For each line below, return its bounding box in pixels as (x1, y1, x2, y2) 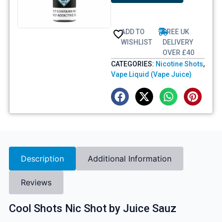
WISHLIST (120, 38, 152, 47)
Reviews (20, 177, 52, 187)
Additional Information (87, 153, 171, 164)
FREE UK (162, 28, 189, 36)
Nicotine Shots (156, 60, 203, 68)
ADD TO (120, 28, 145, 36)
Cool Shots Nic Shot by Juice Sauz (8, 202, 176, 215)
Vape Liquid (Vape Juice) (111, 70, 192, 79)
